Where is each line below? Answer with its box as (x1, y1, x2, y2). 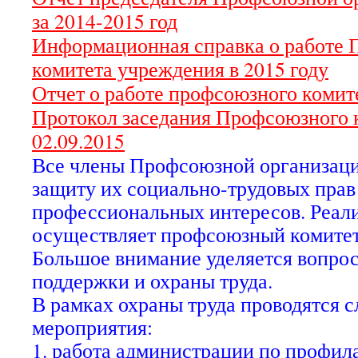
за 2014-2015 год (32, 7, 177, 34)
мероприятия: (32, 313, 153, 340)
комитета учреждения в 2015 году (32, 55, 328, 82)
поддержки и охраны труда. (32, 267, 272, 294)
